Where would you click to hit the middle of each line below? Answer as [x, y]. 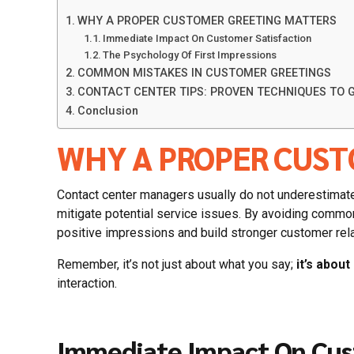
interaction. [87, 283]
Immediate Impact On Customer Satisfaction [207, 38]
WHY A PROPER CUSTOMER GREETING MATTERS [207, 21]
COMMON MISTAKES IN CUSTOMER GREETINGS [204, 73]
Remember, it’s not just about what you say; [177, 264]
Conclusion [107, 111]
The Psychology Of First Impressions [190, 55]
